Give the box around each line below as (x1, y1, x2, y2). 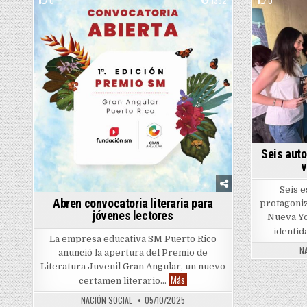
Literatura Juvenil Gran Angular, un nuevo (40, 261, 225, 272)
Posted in (101, 12, 143, 23)
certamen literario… (78, 275, 169, 286)
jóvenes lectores (93, 208, 173, 223)
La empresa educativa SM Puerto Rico (49, 234, 217, 245)
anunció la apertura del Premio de (58, 247, 208, 258)
